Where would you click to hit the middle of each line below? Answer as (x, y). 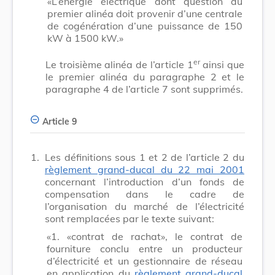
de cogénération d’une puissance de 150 (145, 25)
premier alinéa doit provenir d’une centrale (145, 13)
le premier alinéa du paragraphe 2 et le (145, 76)
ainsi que (222, 64)
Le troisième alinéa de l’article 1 (119, 64)
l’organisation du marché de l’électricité (145, 206)
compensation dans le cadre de (145, 194)
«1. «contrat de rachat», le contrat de (145, 236)
